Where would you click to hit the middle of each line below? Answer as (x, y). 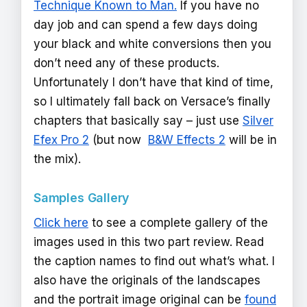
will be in (251, 140)
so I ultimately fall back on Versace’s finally (152, 102)
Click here (61, 223)
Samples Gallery (82, 198)
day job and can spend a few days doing (146, 25)
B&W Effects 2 (187, 140)
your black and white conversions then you (152, 44)
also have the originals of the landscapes (147, 281)
